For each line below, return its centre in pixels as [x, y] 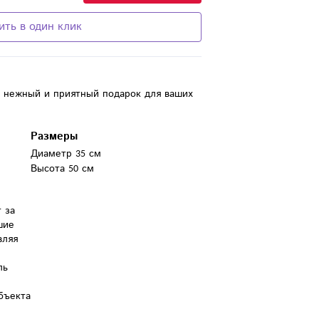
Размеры [54, 136]
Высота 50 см [62, 168]
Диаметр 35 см [66, 153]
